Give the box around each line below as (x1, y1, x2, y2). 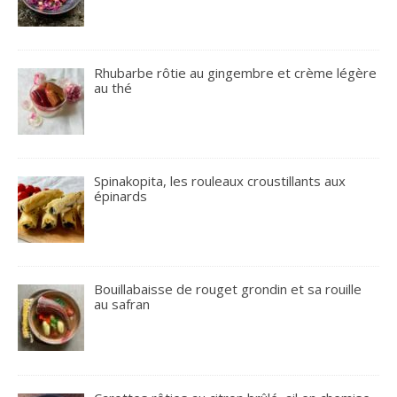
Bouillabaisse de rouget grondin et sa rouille (94, 280, 362, 299)
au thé (94, 78, 133, 97)
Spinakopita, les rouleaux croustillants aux (94, 172, 346, 190)
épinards (94, 187, 148, 205)
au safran (94, 295, 151, 314)
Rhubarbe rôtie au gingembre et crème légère (94, 63, 378, 82)
